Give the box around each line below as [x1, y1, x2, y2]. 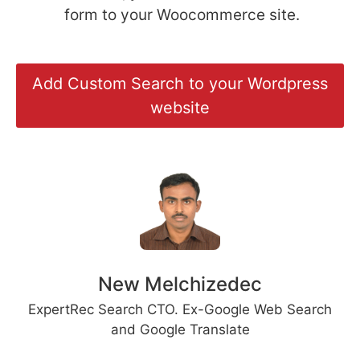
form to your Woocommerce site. [64, 6, 300, 25]
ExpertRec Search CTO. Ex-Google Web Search [28, 301, 332, 318]
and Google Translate [110, 321, 250, 338]
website [150, 98, 210, 118]
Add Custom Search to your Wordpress [32, 74, 328, 94]
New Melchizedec [98, 272, 262, 297]
